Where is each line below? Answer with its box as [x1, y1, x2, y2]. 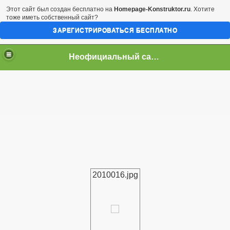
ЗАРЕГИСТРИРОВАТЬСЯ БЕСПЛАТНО [53, 27, 177, 34]
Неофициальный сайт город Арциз [151, 52, 160, 61]
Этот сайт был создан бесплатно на [6, 6, 114, 13]
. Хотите [190, 6, 215, 13]
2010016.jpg [92, 170, 138, 179]
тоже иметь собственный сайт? [6, 14, 98, 21]
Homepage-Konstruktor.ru [114, 6, 190, 13]
